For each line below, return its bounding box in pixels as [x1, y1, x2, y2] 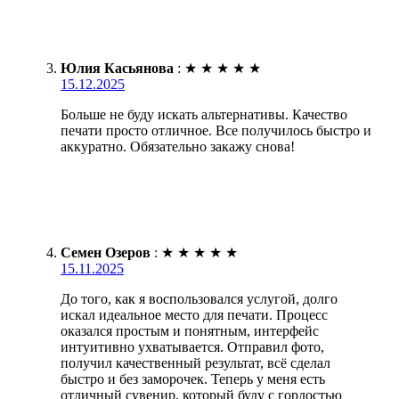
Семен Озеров [61, 245, 151, 261]
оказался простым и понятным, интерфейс [61, 323, 319, 339]
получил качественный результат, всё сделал [61, 355, 330, 371]
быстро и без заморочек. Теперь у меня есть [61, 371, 325, 387]
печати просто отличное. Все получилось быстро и [61, 123, 371, 139]
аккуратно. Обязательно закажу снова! [61, 139, 295, 155]
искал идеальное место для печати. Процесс [61, 307, 328, 323]
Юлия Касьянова [61, 61, 174, 77]
